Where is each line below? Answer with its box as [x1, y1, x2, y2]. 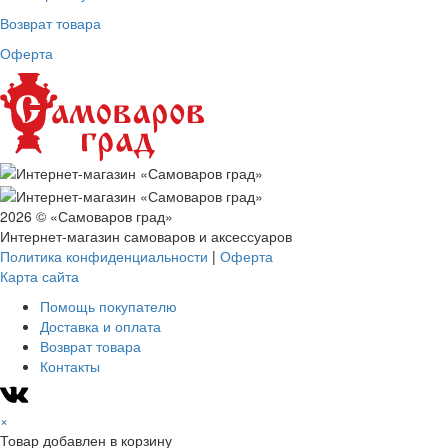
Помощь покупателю [40, 295, 177, 316]
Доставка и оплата [40, 315, 161, 336]
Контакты [40, 355, 100, 376]
